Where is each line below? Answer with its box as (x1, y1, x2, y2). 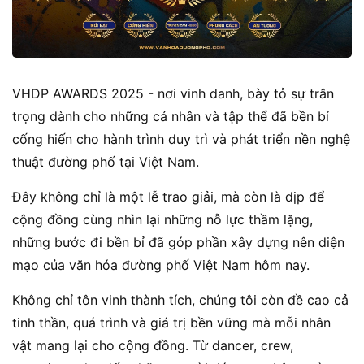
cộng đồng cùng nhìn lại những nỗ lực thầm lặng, (12, 211, 313, 228)
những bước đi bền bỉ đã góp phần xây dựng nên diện (12, 234, 344, 251)
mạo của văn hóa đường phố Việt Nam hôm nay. (12, 257, 310, 274)
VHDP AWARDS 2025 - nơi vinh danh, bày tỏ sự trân (12, 85, 334, 102)
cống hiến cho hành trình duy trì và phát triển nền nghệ (12, 131, 350, 148)
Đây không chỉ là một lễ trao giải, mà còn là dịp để (12, 188, 324, 206)
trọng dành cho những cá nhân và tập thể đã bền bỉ (12, 108, 329, 125)
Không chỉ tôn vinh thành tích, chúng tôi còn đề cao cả (12, 292, 349, 309)
